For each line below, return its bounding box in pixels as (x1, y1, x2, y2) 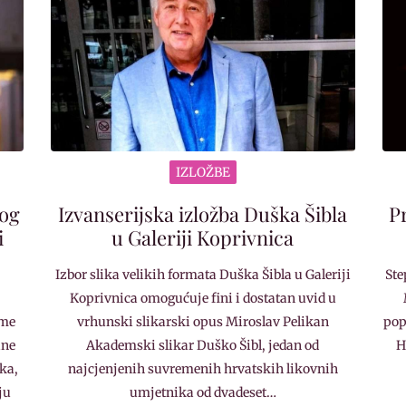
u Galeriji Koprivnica (111, 223, 295, 251)
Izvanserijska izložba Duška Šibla (58, 199, 348, 227)
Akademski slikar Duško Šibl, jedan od (86, 336, 320, 353)
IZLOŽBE (175, 163, 230, 180)
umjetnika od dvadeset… (129, 383, 276, 401)
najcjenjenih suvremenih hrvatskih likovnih (67, 360, 338, 377)
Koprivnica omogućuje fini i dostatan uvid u (69, 289, 336, 306)
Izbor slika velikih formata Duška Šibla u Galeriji (54, 266, 351, 283)
